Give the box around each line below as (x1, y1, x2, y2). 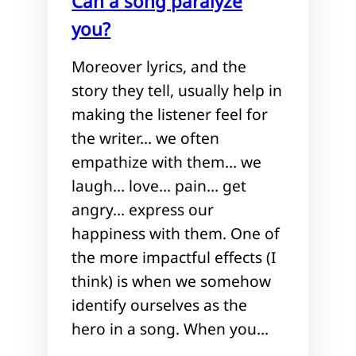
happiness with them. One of (72, 222, 281, 244)
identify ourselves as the (72, 293, 248, 315)
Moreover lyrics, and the (72, 55, 247, 77)
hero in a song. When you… (72, 317, 269, 339)
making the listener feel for (72, 103, 269, 125)
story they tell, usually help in (72, 79, 283, 101)
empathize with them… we (72, 150, 262, 172)
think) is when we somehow (72, 269, 272, 292)
